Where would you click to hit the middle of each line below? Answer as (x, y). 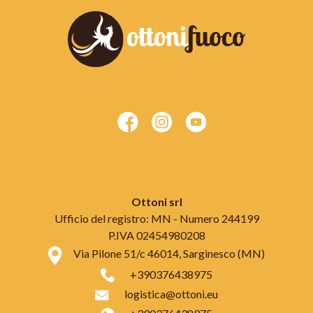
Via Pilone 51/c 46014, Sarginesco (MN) (169, 254)
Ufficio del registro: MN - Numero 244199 (156, 219)
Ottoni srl (156, 202)
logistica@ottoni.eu (171, 293)
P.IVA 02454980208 (156, 235)
